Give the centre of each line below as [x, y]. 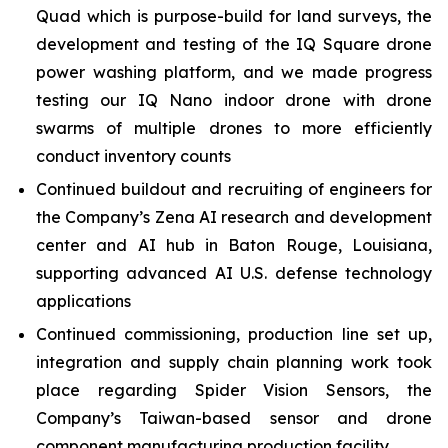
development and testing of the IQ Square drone [234, 43]
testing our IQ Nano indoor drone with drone [234, 99]
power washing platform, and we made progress [234, 71]
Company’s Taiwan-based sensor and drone [234, 418]
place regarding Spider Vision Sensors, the [234, 390]
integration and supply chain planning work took [234, 362]
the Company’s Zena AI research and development [234, 216]
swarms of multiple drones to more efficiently [234, 127]
